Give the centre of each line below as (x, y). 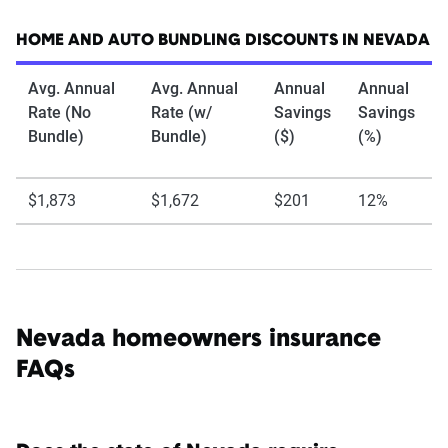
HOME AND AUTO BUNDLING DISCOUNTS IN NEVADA (223, 40)
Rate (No (59, 112)
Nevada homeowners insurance (198, 339)
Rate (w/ (181, 112)
